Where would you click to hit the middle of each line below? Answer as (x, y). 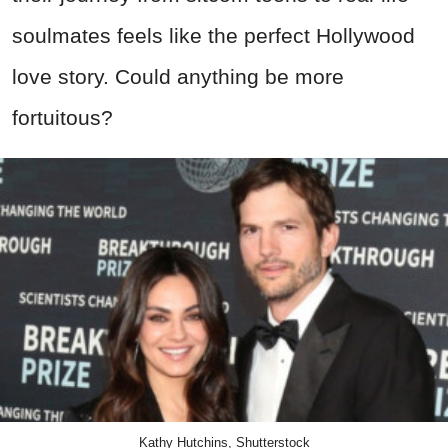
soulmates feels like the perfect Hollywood (213, 35)
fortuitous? (62, 117)
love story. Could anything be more (178, 76)
